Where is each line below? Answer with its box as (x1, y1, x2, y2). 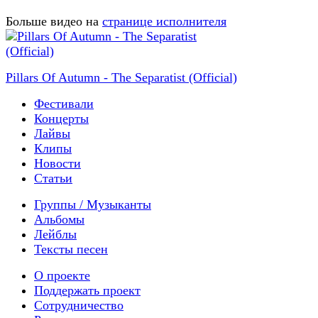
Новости (34, 156, 81, 171)
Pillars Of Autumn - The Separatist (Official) (6, 70, 237, 85)
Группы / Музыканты (34, 197, 151, 212)
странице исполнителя (102, 14, 226, 29)
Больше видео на (6, 14, 99, 29)
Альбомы (34, 212, 84, 227)
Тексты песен (34, 242, 108, 257)
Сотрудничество (34, 298, 124, 313)
